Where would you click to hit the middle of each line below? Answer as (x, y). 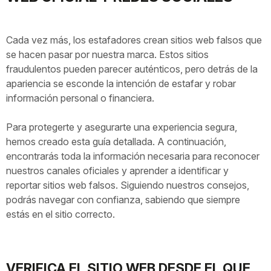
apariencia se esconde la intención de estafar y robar (121, 83)
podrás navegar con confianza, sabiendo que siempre (123, 200)
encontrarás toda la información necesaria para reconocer (133, 156)
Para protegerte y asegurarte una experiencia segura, (122, 127)
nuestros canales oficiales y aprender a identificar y (117, 171)
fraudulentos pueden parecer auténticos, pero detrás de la (132, 69)
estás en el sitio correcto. (60, 214)
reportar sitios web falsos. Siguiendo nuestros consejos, (128, 185)
